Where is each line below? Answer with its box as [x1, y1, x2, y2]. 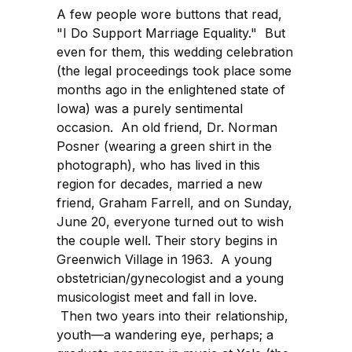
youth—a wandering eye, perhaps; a [57, 327, 273, 343]
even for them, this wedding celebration [57, 44, 293, 60]
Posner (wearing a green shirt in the [57, 138, 272, 155]
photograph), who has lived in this [57, 157, 260, 174]
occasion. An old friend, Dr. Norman [57, 119, 277, 136]
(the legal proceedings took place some [57, 63, 291, 79]
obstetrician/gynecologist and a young [57, 270, 284, 287]
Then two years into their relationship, [57, 308, 288, 324]
